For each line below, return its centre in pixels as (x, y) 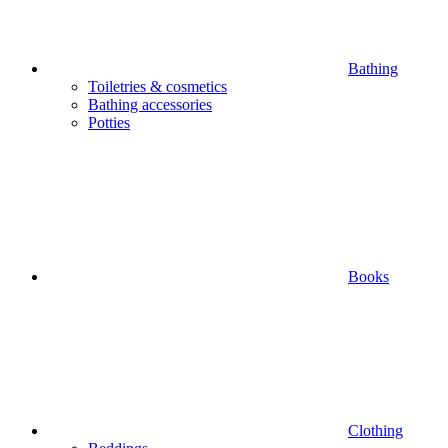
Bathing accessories (150, 104)
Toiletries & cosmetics (157, 86)
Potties (109, 122)
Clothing (375, 430)
